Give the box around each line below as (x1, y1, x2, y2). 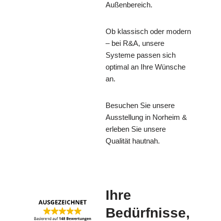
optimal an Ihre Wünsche (106, 63, 185, 72)
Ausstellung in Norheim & (106, 113, 187, 122)
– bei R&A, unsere (106, 39, 164, 48)
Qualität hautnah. (106, 137, 160, 146)
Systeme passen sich (106, 51, 176, 60)
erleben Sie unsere (106, 125, 166, 134)
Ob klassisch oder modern (106, 27, 191, 36)
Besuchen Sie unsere (106, 101, 175, 110)
